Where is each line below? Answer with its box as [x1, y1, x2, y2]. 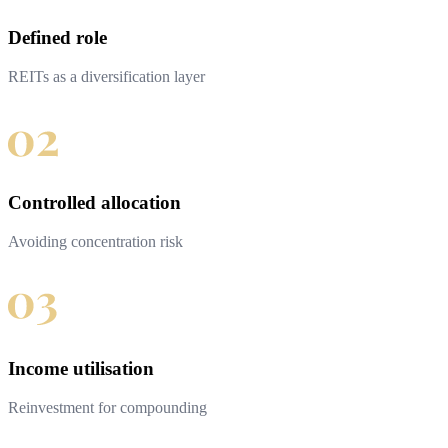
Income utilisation [8, 357, 154, 379]
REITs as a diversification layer [8, 67, 205, 85]
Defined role [8, 26, 107, 48]
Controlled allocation [8, 192, 181, 214]
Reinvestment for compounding [8, 398, 207, 416]
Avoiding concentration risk [8, 233, 183, 251]
